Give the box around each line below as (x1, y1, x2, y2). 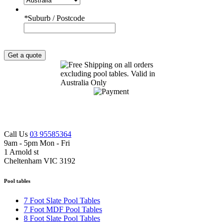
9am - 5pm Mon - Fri (4, 139, 70, 148)
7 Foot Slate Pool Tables (24, 196, 100, 205)
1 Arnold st (4, 148, 39, 157)
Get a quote (8, 52, 42, 59)
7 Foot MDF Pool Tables (24, 205, 102, 214)
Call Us (4, 130, 30, 139)
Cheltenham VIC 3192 (4, 157, 75, 166)
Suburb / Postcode (28, 14, 85, 23)
